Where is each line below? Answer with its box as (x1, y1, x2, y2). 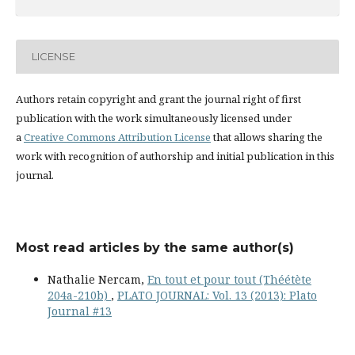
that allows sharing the (210, 129, 323, 144)
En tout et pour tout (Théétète (147, 271, 311, 287)
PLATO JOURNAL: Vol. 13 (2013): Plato (116, 287, 317, 303)
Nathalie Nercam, (47, 271, 147, 287)
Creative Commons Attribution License (23, 129, 211, 144)
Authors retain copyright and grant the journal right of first (15, 91, 301, 106)
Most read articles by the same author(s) (15, 239, 294, 255)
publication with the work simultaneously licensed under (15, 110, 292, 125)
